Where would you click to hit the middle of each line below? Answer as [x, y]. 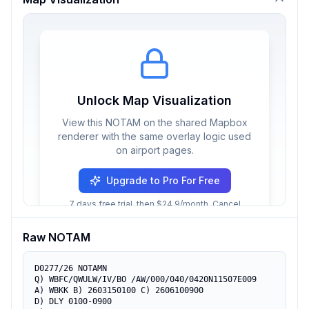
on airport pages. [154, 150]
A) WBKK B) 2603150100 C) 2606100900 [119, 290]
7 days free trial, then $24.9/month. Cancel [154, 204]
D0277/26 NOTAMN [71, 268]
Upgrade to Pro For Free [163, 180]
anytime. [154, 215]
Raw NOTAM [57, 237]
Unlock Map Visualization [154, 100]
